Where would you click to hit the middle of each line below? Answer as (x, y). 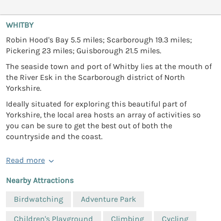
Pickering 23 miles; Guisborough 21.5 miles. (84, 50)
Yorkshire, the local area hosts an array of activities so (103, 114)
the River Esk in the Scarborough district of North (95, 77)
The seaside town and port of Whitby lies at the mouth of (109, 66)
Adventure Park (109, 199)
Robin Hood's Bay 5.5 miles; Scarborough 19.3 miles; (99, 39)
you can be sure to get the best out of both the (89, 125)
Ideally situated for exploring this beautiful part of (96, 104)
